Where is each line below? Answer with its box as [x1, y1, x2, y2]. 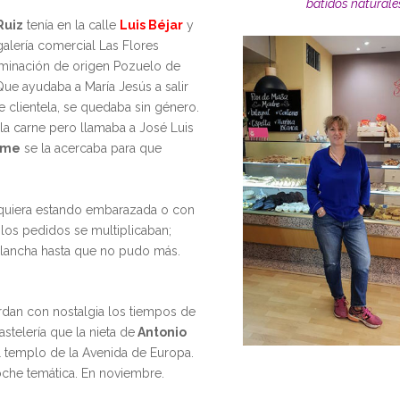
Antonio [134, 325, 187, 340]
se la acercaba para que [20, 141, 162, 156]
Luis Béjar [119, 18, 183, 33]
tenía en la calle [22, 18, 120, 33]
